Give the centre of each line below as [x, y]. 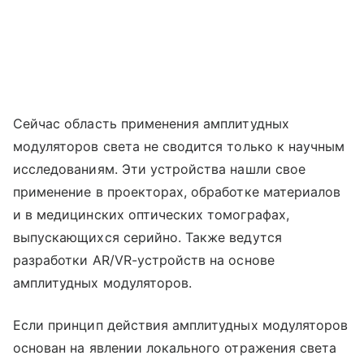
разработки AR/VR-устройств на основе [144, 260]
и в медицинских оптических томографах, [151, 215]
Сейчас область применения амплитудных [151, 124]
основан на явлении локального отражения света [175, 348]
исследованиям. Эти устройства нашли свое [159, 169]
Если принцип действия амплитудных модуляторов [181, 325]
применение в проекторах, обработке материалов [177, 192]
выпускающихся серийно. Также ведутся [147, 238]
